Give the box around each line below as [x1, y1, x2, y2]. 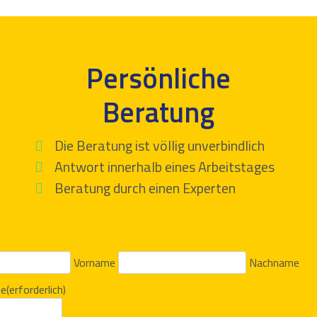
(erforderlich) [6, 281, 66, 299]
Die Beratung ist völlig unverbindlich [52, 134, 265, 157]
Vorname [74, 254, 115, 272]
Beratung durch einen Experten [52, 177, 236, 200]
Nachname [249, 254, 299, 272]
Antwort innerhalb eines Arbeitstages [52, 156, 275, 178]
